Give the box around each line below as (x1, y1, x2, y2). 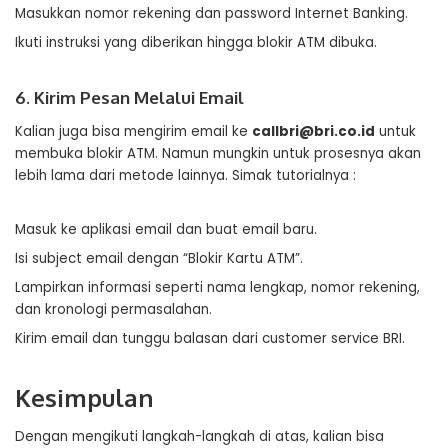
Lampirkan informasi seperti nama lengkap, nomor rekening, (15, 278, 420, 297)
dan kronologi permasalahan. (15, 300, 212, 319)
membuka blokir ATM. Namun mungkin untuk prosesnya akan (15, 144, 421, 163)
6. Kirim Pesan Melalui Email (15, 87, 244, 108)
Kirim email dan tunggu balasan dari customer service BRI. (15, 329, 405, 348)
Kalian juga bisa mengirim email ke (15, 122, 252, 141)
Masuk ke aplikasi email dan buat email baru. (15, 220, 317, 239)
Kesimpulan (15, 382, 153, 413)
